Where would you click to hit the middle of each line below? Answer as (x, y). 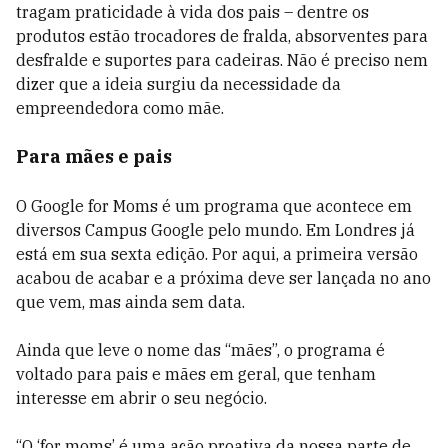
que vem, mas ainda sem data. (130, 302)
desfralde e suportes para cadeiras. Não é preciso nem (222, 60)
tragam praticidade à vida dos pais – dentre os (192, 12)
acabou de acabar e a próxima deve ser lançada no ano (223, 278)
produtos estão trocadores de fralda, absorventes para (222, 36)
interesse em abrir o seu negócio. (141, 398)
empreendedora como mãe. (120, 108)
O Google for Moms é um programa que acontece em (214, 206)
